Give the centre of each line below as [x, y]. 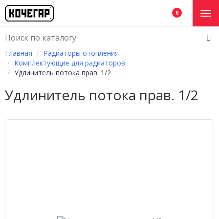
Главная [19, 53]
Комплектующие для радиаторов [70, 63]
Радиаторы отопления [81, 53]
